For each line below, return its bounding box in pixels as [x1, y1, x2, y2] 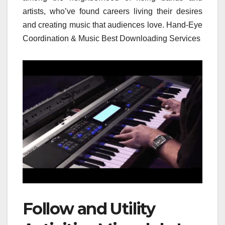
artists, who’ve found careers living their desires [23, 7, 202, 16]
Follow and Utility [23, 199, 155, 219]
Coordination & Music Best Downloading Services [23, 34, 200, 43]
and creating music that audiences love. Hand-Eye [23, 21, 202, 30]
